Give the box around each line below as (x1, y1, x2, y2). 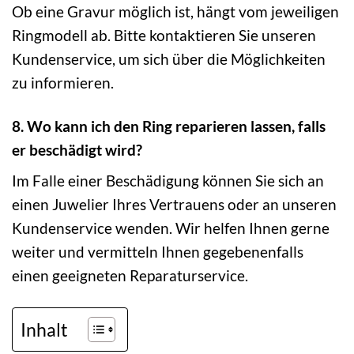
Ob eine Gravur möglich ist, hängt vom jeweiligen (12, 2, 339, 21)
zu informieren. (12, 73, 114, 92)
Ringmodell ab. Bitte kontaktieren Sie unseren (12, 25, 316, 44)
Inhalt (21, 318, 68, 341)
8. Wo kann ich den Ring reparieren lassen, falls (12, 116, 326, 135)
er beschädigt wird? (12, 140, 142, 159)
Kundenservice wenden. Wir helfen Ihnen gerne (12, 219, 330, 238)
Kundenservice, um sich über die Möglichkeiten (12, 49, 326, 68)
